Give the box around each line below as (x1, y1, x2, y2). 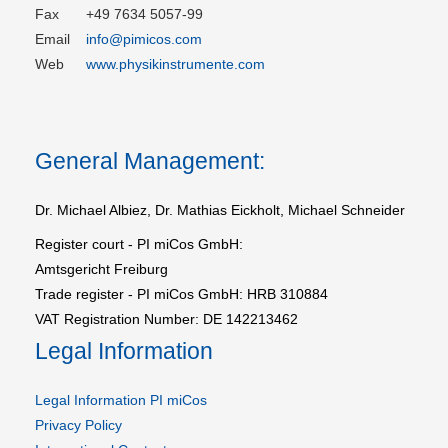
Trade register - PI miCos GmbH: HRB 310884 (35, 286, 328, 303)
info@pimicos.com (86, 31, 202, 48)
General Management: (35, 148, 265, 175)
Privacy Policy (35, 417, 122, 434)
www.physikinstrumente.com (86, 56, 265, 73)
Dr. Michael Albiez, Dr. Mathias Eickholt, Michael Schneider (35, 202, 405, 219)
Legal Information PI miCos (35, 392, 207, 409)
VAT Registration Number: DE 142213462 (35, 311, 298, 328)
